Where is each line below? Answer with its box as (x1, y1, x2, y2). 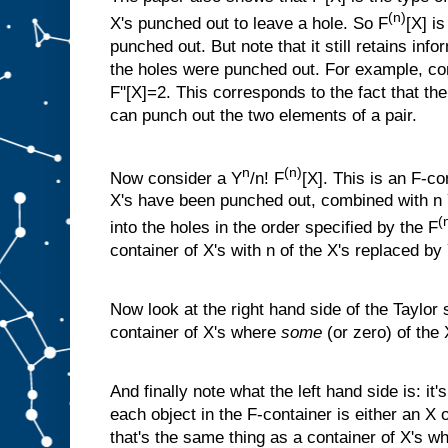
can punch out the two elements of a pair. (110, 105, 417, 125)
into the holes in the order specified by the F (110, 218, 438, 237)
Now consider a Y (110, 168, 242, 188)
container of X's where (110, 323, 281, 343)
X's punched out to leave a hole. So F (110, 13, 388, 33)
